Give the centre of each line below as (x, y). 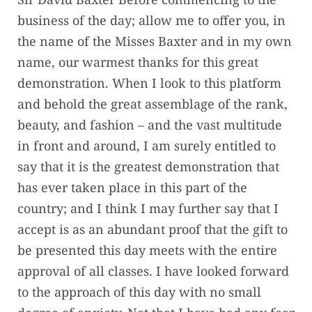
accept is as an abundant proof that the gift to (153, 229)
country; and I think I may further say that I (148, 209)
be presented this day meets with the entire (147, 250)
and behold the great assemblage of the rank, (153, 104)
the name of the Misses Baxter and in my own (155, 41)
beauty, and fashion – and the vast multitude (150, 125)
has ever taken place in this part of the (132, 188)
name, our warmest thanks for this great (138, 62)
